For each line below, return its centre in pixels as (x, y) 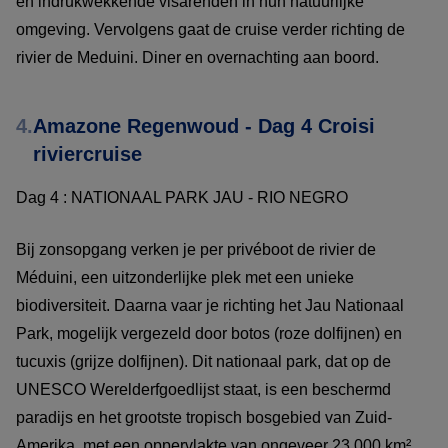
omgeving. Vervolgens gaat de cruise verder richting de (210, 29)
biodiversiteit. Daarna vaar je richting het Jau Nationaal (210, 305)
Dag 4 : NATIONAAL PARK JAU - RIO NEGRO (184, 197)
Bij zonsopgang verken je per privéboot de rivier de (196, 249)
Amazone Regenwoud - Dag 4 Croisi (204, 125)
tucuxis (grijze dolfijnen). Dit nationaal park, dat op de (203, 361)
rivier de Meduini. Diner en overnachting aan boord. (197, 57)
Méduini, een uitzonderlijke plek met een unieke (185, 277)
